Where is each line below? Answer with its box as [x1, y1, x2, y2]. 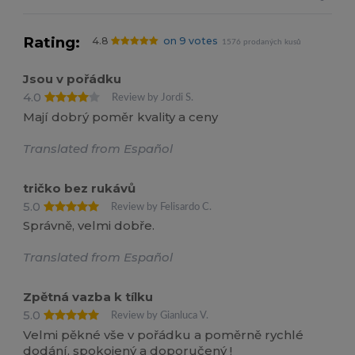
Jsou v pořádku [23, 71, 122, 87]
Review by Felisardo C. [111, 201, 212, 212]
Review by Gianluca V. [111, 311, 209, 321]
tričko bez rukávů [23, 180, 136, 196]
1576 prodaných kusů [222, 38, 302, 47]
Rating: [23, 33, 81, 52]
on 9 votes [162, 35, 218, 48]
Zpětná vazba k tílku [23, 289, 154, 305]
